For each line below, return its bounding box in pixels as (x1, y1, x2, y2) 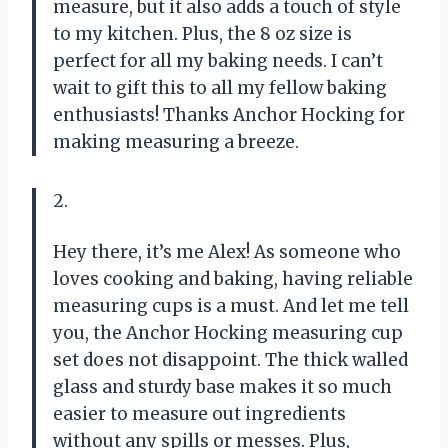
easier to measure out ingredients (53, 402, 346, 425)
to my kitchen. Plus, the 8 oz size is (53, 22, 352, 45)
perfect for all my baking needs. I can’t (53, 49, 383, 72)
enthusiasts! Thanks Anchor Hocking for (53, 103, 405, 126)
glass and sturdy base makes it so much (53, 375, 392, 398)
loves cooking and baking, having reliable (53, 267, 413, 290)
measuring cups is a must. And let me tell (53, 294, 409, 317)
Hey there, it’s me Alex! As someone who (53, 240, 401, 263)
